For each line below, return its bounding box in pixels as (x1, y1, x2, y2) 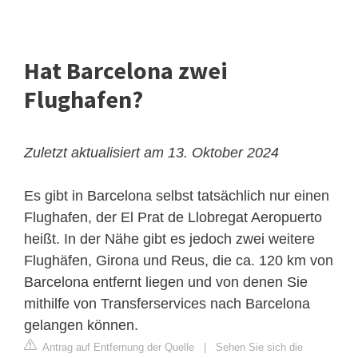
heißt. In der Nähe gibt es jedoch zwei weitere (24, 231, 315, 248)
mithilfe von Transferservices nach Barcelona (24, 296, 310, 312)
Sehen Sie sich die (216, 341, 303, 354)
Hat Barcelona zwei (24, 55, 228, 86)
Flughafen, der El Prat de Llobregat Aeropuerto (24, 209, 322, 226)
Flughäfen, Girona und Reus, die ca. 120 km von (24, 253, 333, 269)
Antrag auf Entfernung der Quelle (40, 341, 194, 354)
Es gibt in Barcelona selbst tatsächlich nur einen (24, 188, 329, 205)
